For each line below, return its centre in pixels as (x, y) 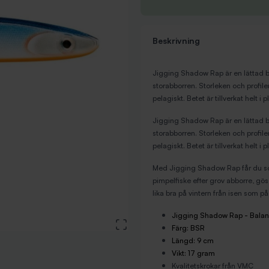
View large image (161, 222)
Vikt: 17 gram (193, 253)
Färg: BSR (188, 228)
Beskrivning (176, 41)
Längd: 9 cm (193, 240)
